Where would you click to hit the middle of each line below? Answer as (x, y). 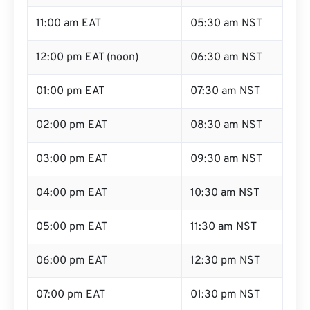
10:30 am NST (225, 193)
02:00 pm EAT (72, 125)
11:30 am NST (224, 227)
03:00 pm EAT (72, 159)
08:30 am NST (226, 125)
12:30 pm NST (225, 261)
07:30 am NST (225, 91)
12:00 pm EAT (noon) (87, 57)
